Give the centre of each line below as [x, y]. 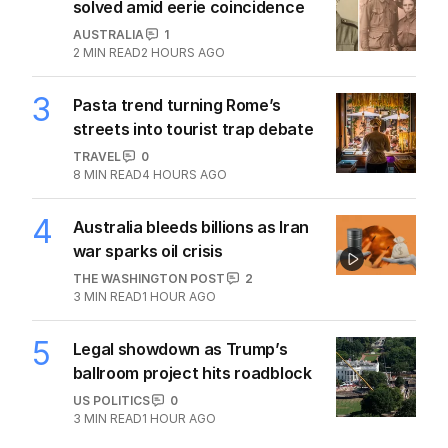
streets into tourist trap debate [193, 128]
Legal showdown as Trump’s [180, 348]
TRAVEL [96, 156]
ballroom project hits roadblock [192, 372]
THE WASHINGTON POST [148, 278]
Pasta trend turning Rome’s [177, 104]
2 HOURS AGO [182, 52]
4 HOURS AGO [184, 174]
